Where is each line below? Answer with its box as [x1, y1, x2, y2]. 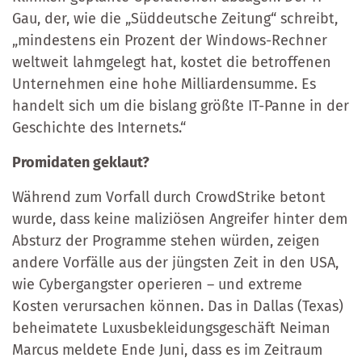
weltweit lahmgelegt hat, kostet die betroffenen [12, 53, 331, 71]
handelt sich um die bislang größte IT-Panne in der [12, 96, 349, 115]
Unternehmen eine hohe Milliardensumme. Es [12, 74, 316, 93]
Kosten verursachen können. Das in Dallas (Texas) [12, 297, 343, 315]
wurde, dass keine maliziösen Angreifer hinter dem [12, 209, 347, 228]
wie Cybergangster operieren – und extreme [12, 275, 302, 293]
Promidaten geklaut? [12, 153, 149, 171]
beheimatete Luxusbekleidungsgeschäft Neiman [12, 318, 330, 337]
